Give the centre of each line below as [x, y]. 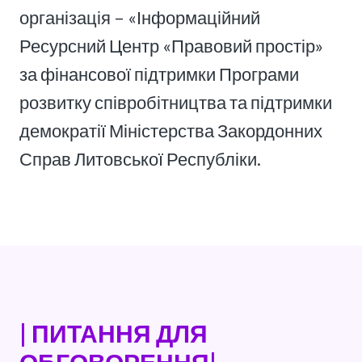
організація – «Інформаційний [140, 17]
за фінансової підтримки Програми [159, 74]
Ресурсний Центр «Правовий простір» [171, 46]
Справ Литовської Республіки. [140, 159]
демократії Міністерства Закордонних [171, 130]
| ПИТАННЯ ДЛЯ [114, 333]
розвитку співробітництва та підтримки [176, 102]
